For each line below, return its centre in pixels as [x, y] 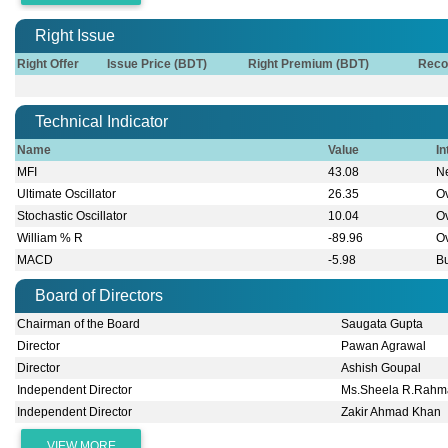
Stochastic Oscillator [72, 216]
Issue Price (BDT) [157, 64]
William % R [50, 238]
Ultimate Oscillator [67, 194]
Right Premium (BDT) [309, 64]
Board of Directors [99, 296]
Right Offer [48, 64]
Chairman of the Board [79, 324]
